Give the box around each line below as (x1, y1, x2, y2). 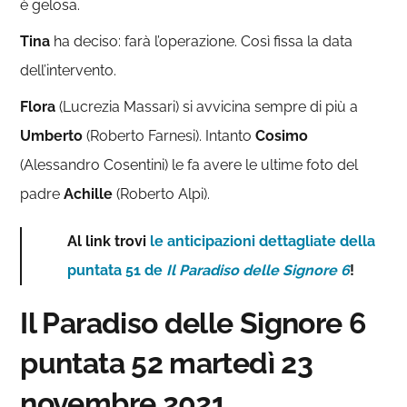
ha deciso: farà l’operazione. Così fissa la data (50, 33, 353, 50)
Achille (64, 185, 114, 203)
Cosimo (255, 127, 309, 144)
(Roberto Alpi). (113, 185, 211, 203)
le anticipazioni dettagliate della (150, 233, 376, 250)
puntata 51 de (67, 262, 164, 279)
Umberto (20, 127, 84, 144)
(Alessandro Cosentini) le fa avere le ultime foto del (20, 156, 359, 174)
